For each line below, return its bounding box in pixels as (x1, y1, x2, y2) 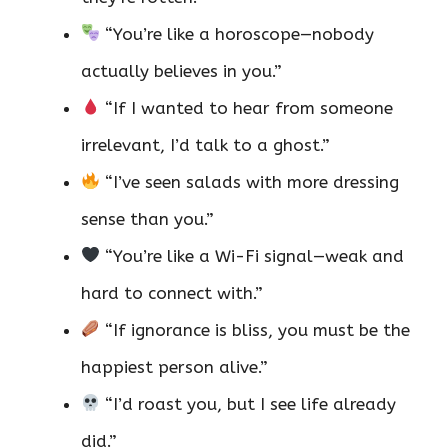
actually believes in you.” (81, 60, 282, 81)
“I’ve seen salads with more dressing (100, 171, 400, 192)
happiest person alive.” (81, 356, 268, 377)
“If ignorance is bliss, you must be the (100, 319, 411, 340)
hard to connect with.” (81, 282, 263, 303)
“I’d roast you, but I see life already (100, 393, 397, 414)
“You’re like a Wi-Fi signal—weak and (100, 245, 405, 266)
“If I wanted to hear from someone (100, 97, 394, 118)
